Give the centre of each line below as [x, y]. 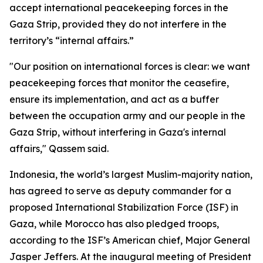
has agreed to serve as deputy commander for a [120, 191]
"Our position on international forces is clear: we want [130, 66]
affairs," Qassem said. [59, 149]
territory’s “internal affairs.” [72, 41]
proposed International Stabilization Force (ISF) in [124, 207]
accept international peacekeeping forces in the [119, 8]
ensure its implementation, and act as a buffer [114, 99]
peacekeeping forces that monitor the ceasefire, [119, 83]
